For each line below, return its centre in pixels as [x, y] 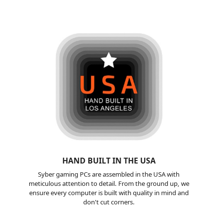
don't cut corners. [109, 202]
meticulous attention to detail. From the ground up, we [109, 183]
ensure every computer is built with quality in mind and [109, 192]
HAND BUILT [87, 160]
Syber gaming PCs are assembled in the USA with [109, 174]
